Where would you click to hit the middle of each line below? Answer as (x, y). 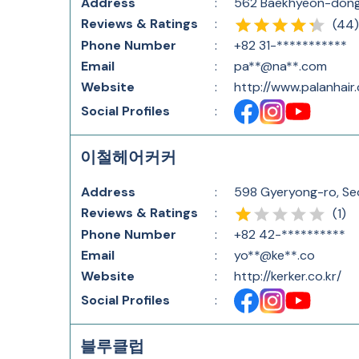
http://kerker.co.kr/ (288, 276)
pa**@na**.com (280, 66)
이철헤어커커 (128, 157)
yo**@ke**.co (274, 255)
